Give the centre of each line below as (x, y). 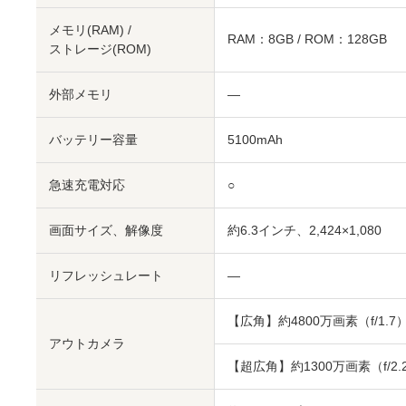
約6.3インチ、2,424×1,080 (304, 230)
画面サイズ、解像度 (106, 230)
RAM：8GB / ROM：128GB (307, 39)
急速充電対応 (87, 184)
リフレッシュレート (106, 275)
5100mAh (255, 139)
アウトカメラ (87, 343)
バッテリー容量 (93, 139)
